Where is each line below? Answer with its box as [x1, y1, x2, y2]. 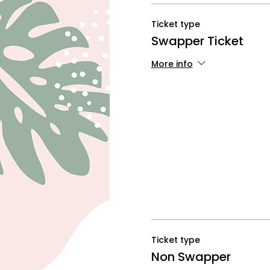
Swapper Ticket [151, 33, 243, 49]
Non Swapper [151, 248, 231, 265]
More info [151, 57, 193, 70]
